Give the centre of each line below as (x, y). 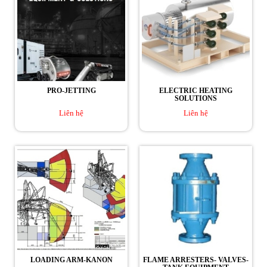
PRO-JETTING (71, 90)
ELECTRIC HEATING (196, 90)
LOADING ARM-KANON (71, 260)
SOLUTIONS (196, 98)
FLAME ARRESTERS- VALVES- (196, 260)
